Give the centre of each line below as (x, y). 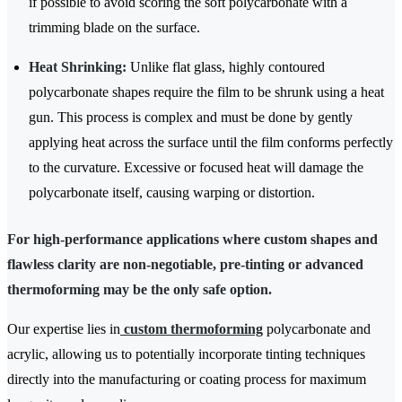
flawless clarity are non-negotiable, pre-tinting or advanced (185, 265)
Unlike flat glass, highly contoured (226, 67)
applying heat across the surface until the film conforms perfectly (211, 143)
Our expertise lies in (64, 329)
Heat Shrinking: (78, 67)
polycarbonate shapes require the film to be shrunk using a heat (206, 92)
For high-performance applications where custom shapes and (192, 240)
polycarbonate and (317, 329)
